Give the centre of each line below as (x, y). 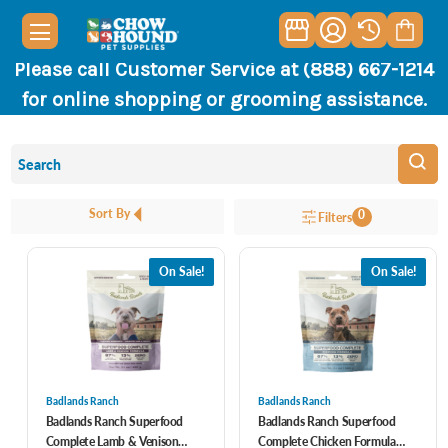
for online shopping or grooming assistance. (224, 99)
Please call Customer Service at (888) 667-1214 (224, 69)
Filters (334, 217)
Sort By (110, 213)
